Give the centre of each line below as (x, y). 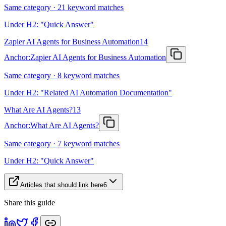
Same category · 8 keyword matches (62, 75)
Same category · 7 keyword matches (62, 143)
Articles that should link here (62, 185)
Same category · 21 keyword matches (64, 7)
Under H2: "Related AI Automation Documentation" (88, 92)
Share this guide (30, 202)
